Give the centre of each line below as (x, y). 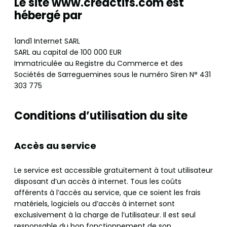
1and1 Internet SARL (47, 41)
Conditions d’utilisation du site (101, 116)
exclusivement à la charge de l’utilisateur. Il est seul (105, 215)
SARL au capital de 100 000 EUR (68, 52)
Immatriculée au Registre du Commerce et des (99, 64)
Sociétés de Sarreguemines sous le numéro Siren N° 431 (112, 75)
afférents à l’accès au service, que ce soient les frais (107, 193)
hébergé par (48, 16)
